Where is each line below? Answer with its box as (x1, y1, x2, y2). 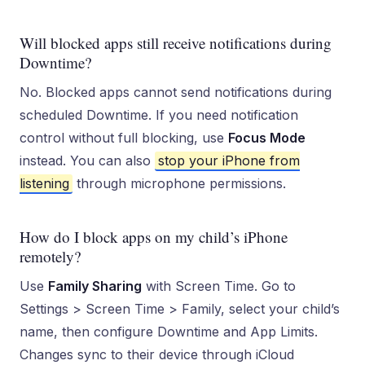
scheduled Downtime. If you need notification (20, 107, 298, 123)
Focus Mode (228, 130, 306, 146)
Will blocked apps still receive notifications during (20, 33, 332, 53)
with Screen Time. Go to (142, 278, 296, 294)
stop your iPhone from (158, 152, 300, 169)
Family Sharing (48, 278, 142, 294)
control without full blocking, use (20, 130, 228, 146)
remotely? (20, 246, 81, 266)
